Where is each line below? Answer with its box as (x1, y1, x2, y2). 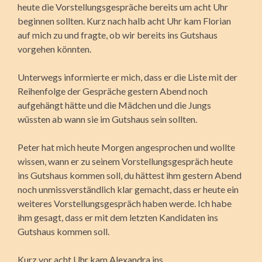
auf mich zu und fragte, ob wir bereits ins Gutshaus (18, 29, 218, 40)
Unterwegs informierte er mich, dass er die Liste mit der (18, 71, 237, 82)
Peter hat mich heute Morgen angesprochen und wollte (18, 141, 235, 153)
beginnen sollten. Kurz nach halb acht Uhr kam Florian (18, 15, 231, 26)
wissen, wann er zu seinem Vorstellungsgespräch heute (18, 155, 233, 167)
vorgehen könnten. (18, 43, 91, 54)
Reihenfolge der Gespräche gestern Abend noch (18, 85, 208, 96)
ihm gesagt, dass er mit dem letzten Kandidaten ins (18, 211, 218, 223)
